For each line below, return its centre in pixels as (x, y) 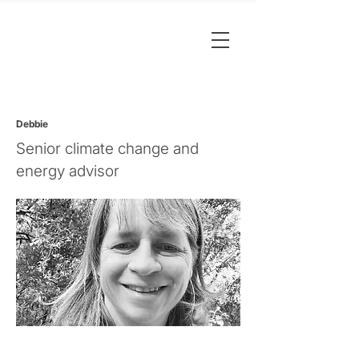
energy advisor (68, 171)
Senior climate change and (107, 149)
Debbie (32, 124)
